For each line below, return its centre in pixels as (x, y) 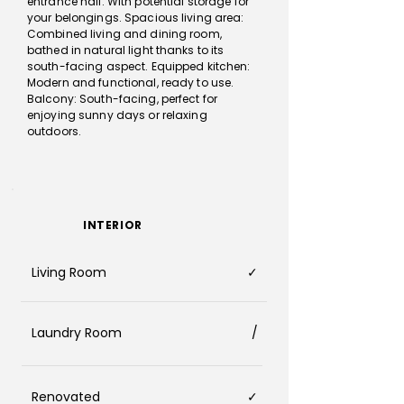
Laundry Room (77, 333)
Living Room (69, 272)
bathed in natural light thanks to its (126, 50)
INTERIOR (113, 225)
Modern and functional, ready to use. (131, 83)
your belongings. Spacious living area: (136, 18)
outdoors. (55, 131)
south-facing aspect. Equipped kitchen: (139, 66)
